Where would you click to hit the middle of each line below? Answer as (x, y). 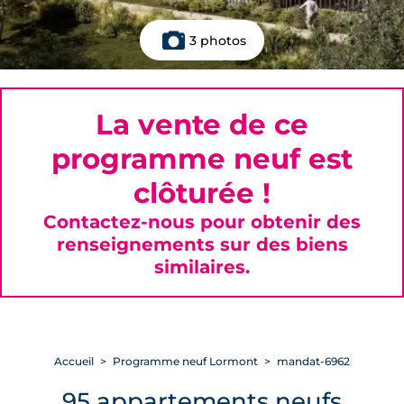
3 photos (218, 40)
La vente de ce (202, 124)
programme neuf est (202, 159)
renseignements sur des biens (202, 244)
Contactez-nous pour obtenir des (202, 221)
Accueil (74, 361)
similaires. (202, 266)
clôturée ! (202, 193)
